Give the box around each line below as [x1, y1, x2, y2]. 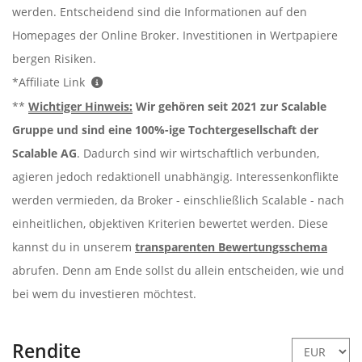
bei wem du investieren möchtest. [12, 286, 196, 302]
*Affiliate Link [12, 74, 88, 90]
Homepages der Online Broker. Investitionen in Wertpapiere [12, 27, 338, 44]
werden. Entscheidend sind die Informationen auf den [12, 4, 307, 20]
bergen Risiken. [12, 51, 96, 67]
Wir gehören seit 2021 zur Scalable [133, 99, 326, 115]
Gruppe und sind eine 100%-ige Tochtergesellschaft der [12, 122, 318, 138]
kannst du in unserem [12, 239, 135, 255]
